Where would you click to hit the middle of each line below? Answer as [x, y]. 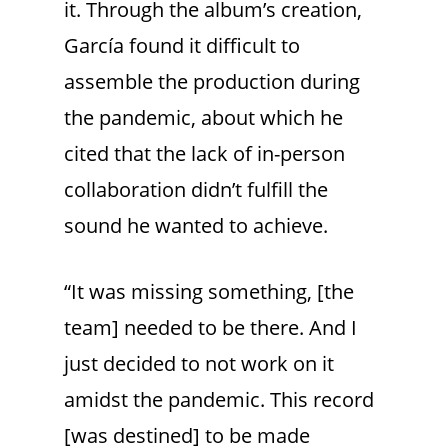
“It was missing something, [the [209, 292]
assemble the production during [212, 82]
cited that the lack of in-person [204, 154]
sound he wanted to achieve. [196, 226]
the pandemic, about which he [203, 118]
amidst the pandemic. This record [219, 400]
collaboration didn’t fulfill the [196, 190]
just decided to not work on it [199, 364]
